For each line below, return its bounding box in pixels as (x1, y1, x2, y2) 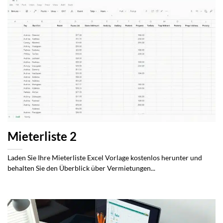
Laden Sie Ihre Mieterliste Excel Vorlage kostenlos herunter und (7, 154, 202, 162)
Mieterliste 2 (7, 129, 77, 144)
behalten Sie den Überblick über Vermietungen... (7, 164, 155, 173)
